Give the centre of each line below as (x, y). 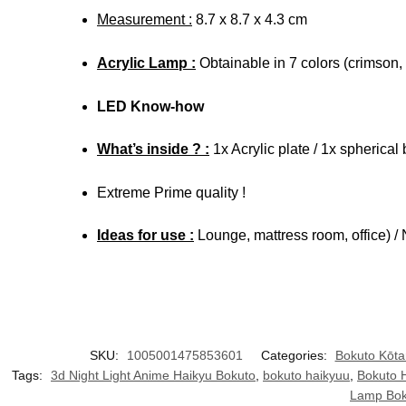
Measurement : (145, 20)
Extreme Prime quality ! (172, 192)
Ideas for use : (146, 236)
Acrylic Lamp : (147, 63)
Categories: (295, 356)
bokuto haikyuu (306, 376)
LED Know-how (151, 106)
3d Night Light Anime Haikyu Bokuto (153, 376)
